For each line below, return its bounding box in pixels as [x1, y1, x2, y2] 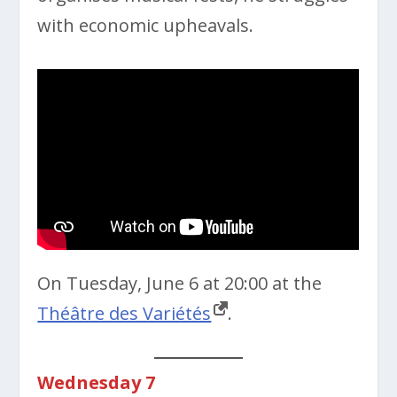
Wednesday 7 [37, 370, 156, 394]
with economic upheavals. [37, 13, 254, 38]
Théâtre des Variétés [37, 300, 212, 325]
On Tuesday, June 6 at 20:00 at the [37, 270, 323, 295]
